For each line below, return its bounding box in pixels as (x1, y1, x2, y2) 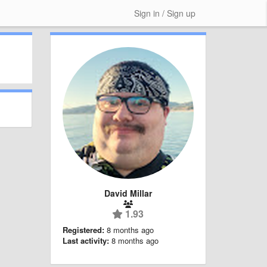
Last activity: (62, 234, 109, 246)
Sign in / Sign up (134, 7, 195, 19)
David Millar (104, 187, 152, 199)
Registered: (62, 223, 104, 235)
